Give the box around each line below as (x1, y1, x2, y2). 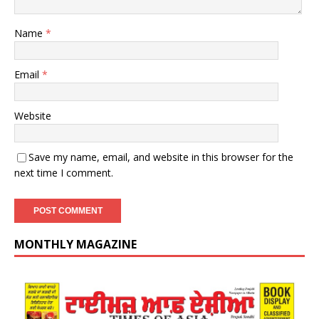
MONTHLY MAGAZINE (14, 236, 137, 252)
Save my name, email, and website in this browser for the (28, 150, 293, 164)
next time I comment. (14, 165, 113, 179)
